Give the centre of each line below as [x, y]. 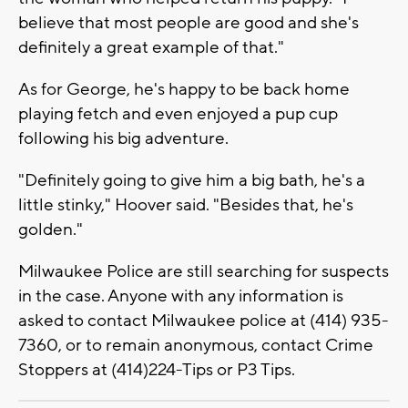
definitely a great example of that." [151, 47]
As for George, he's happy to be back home [184, 89]
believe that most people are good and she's [189, 22]
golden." [51, 229]
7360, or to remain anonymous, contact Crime [196, 345]
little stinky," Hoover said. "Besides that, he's [186, 204]
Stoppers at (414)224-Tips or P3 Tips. [157, 369]
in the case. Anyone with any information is [181, 296]
